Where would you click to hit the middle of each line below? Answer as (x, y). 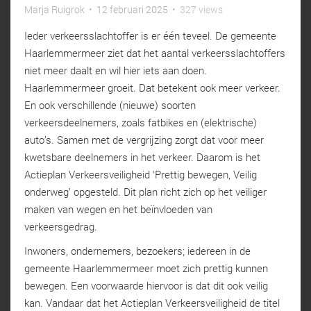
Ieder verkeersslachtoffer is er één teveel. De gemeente (150, 35)
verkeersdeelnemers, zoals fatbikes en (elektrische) (141, 122)
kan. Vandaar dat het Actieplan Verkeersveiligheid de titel (152, 302)
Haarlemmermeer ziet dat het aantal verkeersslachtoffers (155, 52)
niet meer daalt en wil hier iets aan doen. (116, 70)
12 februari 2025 (132, 9)
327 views (200, 9)
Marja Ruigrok (54, 9)
